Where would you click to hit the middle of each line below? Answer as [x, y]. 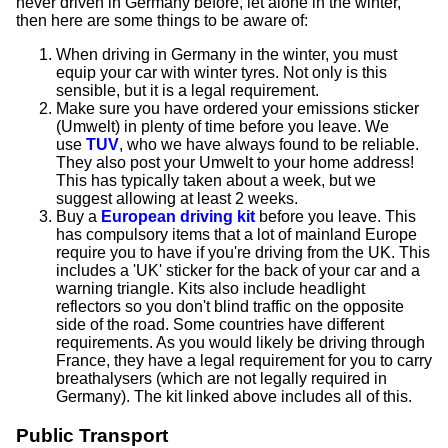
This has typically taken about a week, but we [216, 181]
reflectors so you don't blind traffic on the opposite [230, 307]
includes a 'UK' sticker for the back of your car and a [238, 271]
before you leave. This [335, 217]
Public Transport [92, 435]
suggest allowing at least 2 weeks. [177, 199]
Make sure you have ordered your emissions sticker [237, 109]
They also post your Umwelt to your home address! [235, 163]
